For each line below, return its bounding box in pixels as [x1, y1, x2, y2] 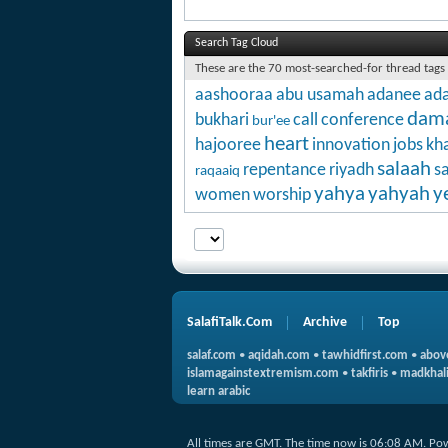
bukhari [195, 110, 249, 130]
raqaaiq [195, 163, 240, 179]
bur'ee [252, 113, 290, 129]
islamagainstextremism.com [187, 366, 339, 380]
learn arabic [187, 384, 250, 398]
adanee [367, 85, 421, 105]
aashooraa [195, 85, 273, 105]
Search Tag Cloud [195, 36, 278, 49]
